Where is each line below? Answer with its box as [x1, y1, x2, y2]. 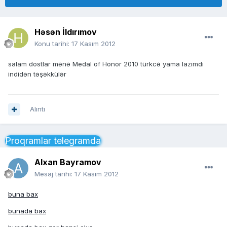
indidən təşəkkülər [8, 70, 66, 79]
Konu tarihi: [34, 40, 71, 48]
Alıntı [30, 105, 45, 113]
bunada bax [8, 207, 46, 215]
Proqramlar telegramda [5, 135, 101, 146]
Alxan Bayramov [34, 157, 101, 168]
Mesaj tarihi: [34, 170, 74, 178]
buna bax [8, 190, 38, 199]
